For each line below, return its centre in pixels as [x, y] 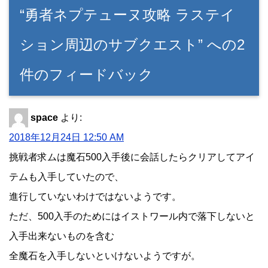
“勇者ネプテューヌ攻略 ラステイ [127, 14]
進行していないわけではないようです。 [95, 196]
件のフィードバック [86, 74]
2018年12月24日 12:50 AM [66, 137]
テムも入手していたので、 [66, 176]
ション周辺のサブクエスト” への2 [132, 44]
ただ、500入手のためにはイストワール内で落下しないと [132, 216]
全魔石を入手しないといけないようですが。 [105, 255]
